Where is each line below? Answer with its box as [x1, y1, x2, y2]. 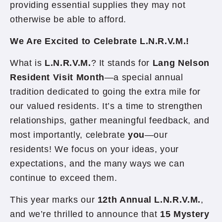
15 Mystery [160, 209, 210, 219]
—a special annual [104, 72, 183, 82]
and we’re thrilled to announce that [10, 209, 161, 219]
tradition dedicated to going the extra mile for [10, 87, 201, 97]
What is [10, 58, 45, 68]
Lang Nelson [152, 58, 210, 68]
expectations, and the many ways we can [10, 159, 185, 168]
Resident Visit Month [10, 72, 105, 82]
